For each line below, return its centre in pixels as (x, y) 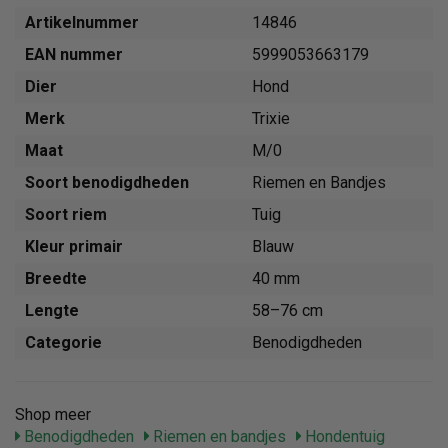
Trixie (271, 118)
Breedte (56, 278)
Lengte (52, 310)
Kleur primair (74, 246)
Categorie (63, 342)
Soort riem (66, 214)
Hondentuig (343, 436)
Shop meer (53, 414)
